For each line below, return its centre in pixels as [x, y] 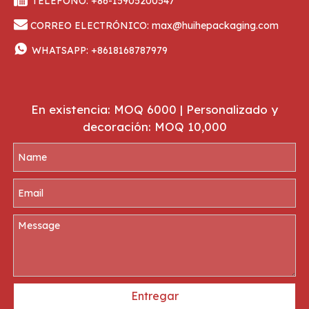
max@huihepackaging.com [215, 25]
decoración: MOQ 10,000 [154, 126]
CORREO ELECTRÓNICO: [90, 25]
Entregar [154, 296]
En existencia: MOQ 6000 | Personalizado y [154, 109]
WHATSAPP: [61, 50]
